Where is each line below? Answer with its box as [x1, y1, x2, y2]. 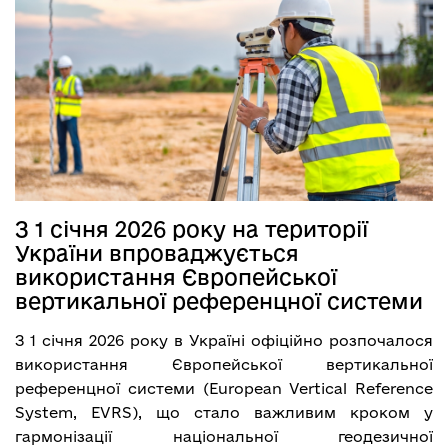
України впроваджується [15, 240, 299, 265]
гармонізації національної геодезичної [15, 427, 433, 445]
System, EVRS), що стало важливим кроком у [15, 403, 433, 421]
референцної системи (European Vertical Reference [15, 379, 433, 397]
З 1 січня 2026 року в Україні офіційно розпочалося [15, 331, 433, 349]
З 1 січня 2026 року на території [15, 216, 368, 241]
